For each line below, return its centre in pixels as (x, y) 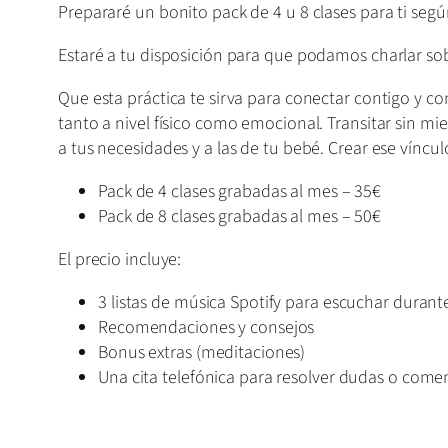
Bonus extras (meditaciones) (202, 353)
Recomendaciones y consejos (206, 328)
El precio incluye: (120, 260)
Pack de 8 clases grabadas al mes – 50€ (240, 217)
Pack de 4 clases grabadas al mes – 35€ (240, 192)
